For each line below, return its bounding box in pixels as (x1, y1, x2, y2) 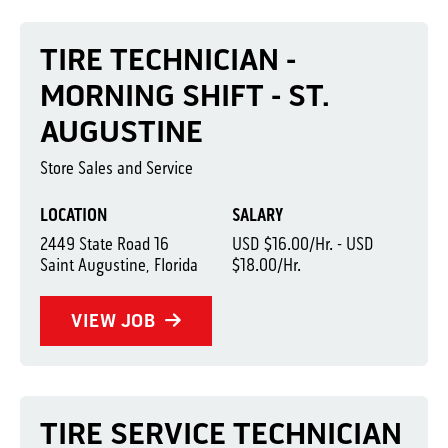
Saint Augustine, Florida (40, 254, 198, 276)
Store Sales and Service (40, 157, 193, 179)
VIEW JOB (71, 309, 160, 332)
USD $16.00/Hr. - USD (231, 233, 374, 255)
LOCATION (40, 204, 107, 226)
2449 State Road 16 (40, 233, 169, 255)
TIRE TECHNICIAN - (40, 42, 296, 78)
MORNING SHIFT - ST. (40, 78, 330, 114)
